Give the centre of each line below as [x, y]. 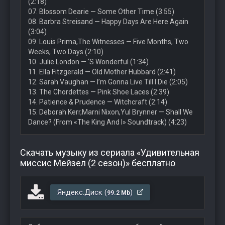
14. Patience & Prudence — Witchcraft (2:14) [98, 102]
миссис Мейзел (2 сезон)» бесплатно [98, 163]
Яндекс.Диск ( [82, 192]
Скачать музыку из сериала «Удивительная [110, 152]
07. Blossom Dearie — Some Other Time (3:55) [101, 12]
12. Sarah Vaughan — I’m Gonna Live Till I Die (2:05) [108, 82]
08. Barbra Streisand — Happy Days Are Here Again [108, 22]
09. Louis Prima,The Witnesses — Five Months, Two [108, 42]
